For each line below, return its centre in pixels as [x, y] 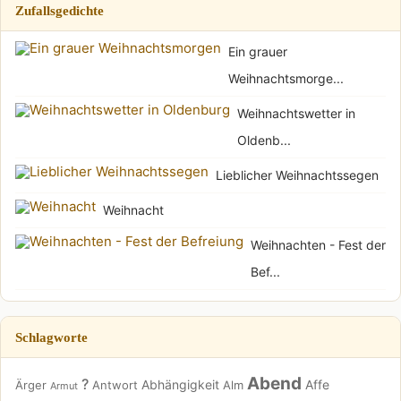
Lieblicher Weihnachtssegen [297, 175]
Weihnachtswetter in [296, 114]
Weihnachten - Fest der [318, 245]
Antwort [115, 385]
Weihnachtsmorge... [286, 79]
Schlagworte [51, 337]
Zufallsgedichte [60, 11]
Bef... [265, 272]
